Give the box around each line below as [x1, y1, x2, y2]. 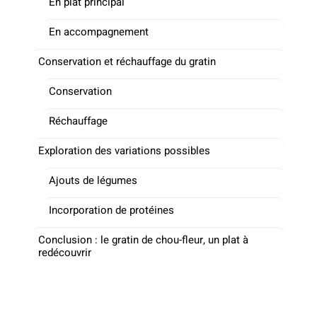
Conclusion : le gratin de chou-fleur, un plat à [38, 231, 248, 248]
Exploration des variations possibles [38, 142, 210, 158]
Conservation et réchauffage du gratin [38, 53, 216, 69]
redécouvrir [38, 244, 91, 260]
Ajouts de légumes [49, 172, 137, 188]
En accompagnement [49, 23, 149, 40]
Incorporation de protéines [49, 202, 174, 218]
